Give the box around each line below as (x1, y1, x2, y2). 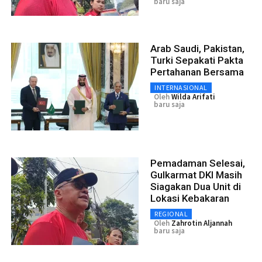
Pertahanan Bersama (150, 66, 244, 78)
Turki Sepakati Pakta (150, 54, 243, 67)
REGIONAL (154, 209, 188, 219)
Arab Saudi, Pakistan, (150, 43, 244, 55)
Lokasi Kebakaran (150, 192, 229, 205)
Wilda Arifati (171, 92, 215, 102)
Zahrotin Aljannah (171, 218, 232, 229)
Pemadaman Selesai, (150, 157, 245, 170)
